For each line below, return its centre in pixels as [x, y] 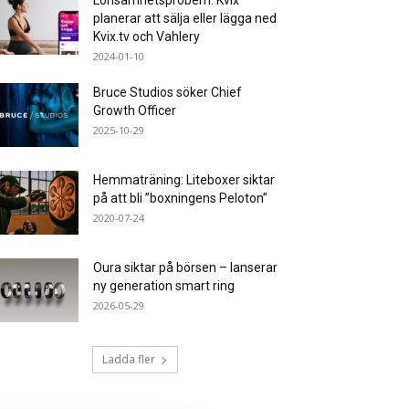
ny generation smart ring [164, 286]
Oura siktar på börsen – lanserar [185, 267]
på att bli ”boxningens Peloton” [180, 198]
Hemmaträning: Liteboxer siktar [184, 180]
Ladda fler [129, 359]
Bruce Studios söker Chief [168, 92]
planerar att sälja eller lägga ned [185, 18]
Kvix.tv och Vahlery [147, 37]
